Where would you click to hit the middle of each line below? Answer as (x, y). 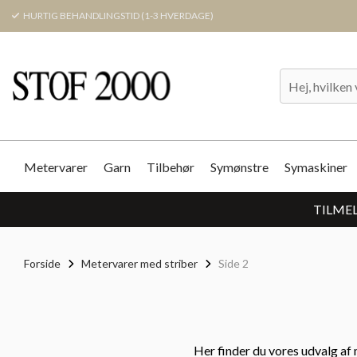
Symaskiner (316, 167)
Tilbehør (171, 167)
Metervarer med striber (139, 263)
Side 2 (232, 263)
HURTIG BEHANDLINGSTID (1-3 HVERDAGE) (118, 16)
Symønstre (239, 167)
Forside (42, 263)
